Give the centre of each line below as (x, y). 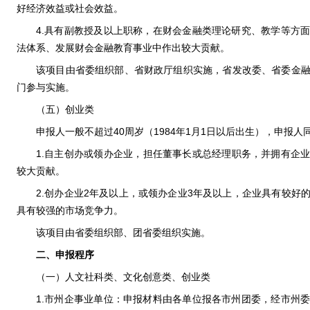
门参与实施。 (46, 87)
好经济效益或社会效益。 (70, 8)
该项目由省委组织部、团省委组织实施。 (123, 232)
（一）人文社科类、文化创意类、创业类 (123, 277)
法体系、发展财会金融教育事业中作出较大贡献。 (123, 48)
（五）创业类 (65, 109)
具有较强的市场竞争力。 (70, 210)
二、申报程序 (65, 255)
